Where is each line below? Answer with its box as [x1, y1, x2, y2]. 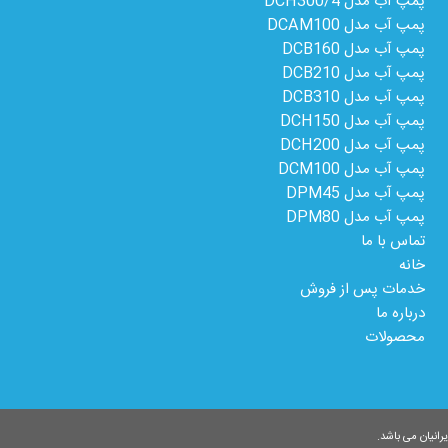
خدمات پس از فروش [300, 276, 426, 302]
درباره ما [376, 300, 426, 326]
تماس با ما [361, 228, 426, 254]
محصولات [365, 324, 426, 350]
